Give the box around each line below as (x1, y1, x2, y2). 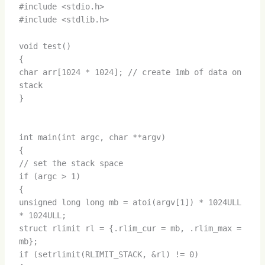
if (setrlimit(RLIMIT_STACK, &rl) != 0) (18, 250, 199, 260)
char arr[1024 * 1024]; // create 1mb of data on (18, 67, 241, 77)
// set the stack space (18, 159, 123, 169)
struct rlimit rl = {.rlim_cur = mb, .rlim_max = (18, 224, 241, 234)
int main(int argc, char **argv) (18, 132, 166, 143)
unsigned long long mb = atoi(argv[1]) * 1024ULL (18, 198, 241, 208)
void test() (18, 41, 71, 51)
